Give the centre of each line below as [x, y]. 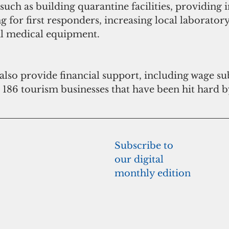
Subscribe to [145, 146]
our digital [140, 160]
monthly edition [153, 174]
